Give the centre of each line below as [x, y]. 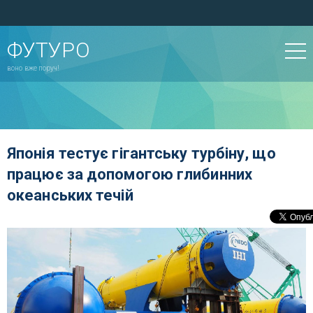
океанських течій [70, 195]
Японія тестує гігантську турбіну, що [141, 153]
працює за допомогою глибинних [130, 174]
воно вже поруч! [34, 68]
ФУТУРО [49, 50]
